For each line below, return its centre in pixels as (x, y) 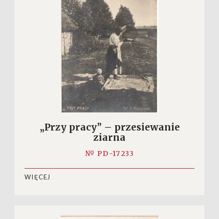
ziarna (109, 137)
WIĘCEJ (38, 177)
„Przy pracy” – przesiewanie (109, 127)
